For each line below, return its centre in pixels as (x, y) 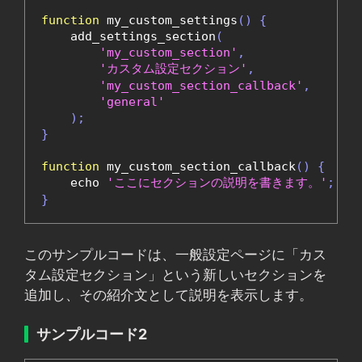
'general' (132, 102)
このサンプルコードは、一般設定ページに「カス (175, 254)
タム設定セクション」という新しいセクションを (175, 274)
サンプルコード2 (92, 335)
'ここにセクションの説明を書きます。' (217, 183)
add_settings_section (128, 37)
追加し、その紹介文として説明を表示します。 (168, 295)
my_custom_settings (168, 21)
